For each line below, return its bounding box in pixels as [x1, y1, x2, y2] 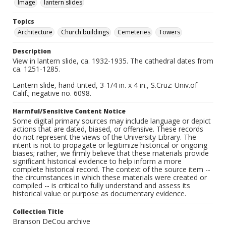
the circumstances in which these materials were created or [13, 173, 207, 183]
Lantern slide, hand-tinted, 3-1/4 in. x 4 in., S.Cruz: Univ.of [13, 80, 197, 90]
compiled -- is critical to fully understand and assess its [13, 181, 190, 191]
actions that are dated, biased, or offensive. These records [13, 124, 203, 134]
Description [13, 47, 51, 56]
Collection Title [13, 207, 64, 216]
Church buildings [61, 28, 109, 37]
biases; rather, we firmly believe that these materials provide [13, 148, 209, 158]
